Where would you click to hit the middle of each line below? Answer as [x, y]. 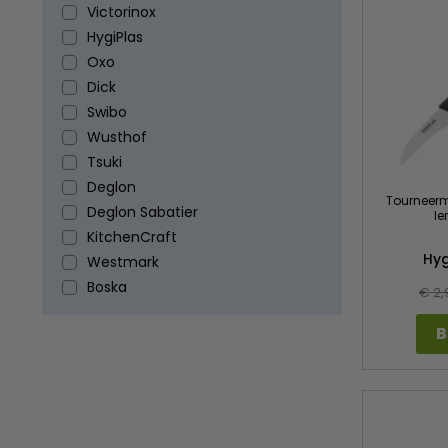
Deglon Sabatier [142, 212]
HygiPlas [115, 37]
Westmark [123, 262]
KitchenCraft [132, 237]
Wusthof [117, 137]
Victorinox [121, 12]
